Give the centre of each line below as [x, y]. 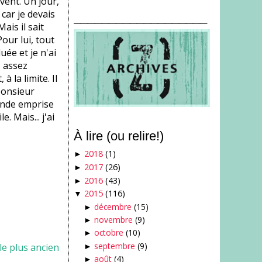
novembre [113, 220]
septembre [114, 246]
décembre [113, 206]
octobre [108, 233]
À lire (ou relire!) [119, 136]
